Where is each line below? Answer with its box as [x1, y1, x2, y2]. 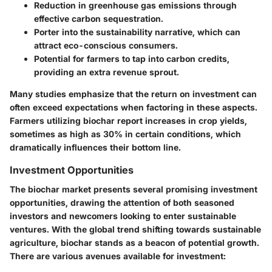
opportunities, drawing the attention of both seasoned [10, 197, 234, 208]
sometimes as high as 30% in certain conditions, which [10, 128, 241, 139]
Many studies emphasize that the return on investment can [10, 88, 257, 99]
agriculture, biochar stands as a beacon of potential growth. [10, 237, 259, 248]
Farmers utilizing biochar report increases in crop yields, [10, 115, 247, 126]
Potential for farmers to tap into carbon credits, [34, 53, 229, 64]
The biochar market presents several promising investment [10, 184, 257, 195]
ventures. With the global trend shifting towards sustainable [10, 224, 261, 235]
